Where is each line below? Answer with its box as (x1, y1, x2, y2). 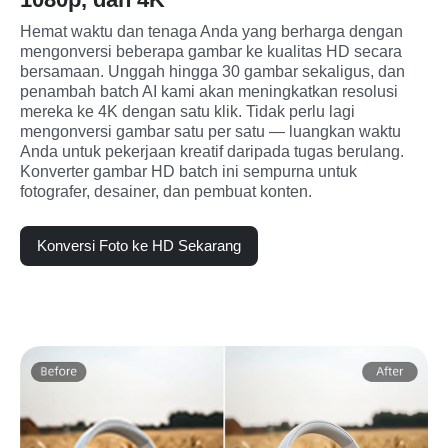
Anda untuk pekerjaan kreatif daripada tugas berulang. (20, 143, 404, 161)
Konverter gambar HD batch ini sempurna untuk (20, 163, 357, 181)
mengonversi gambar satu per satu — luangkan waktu (20, 123, 401, 141)
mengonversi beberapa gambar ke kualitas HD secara (20, 43, 402, 61)
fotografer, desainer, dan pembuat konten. (20, 183, 312, 201)
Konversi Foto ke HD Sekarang (37, 237, 241, 255)
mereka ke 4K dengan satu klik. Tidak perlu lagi (20, 103, 355, 121)
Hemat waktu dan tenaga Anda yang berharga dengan (20, 23, 403, 41)
